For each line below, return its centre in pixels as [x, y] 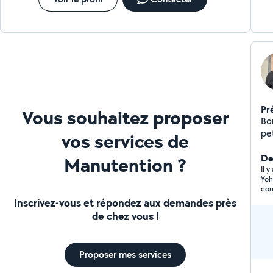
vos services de [126, 141]
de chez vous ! [125, 216]
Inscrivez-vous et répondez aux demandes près [126, 202]
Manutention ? [126, 165]
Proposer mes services [126, 254]
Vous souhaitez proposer [125, 117]
